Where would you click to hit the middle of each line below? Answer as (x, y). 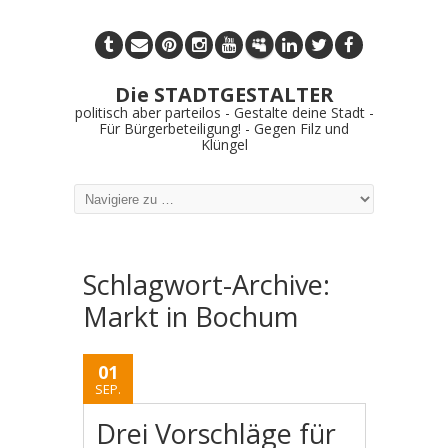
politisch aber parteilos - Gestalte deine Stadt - (224, 112)
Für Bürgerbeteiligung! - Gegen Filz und (224, 128)
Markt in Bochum (190, 316)
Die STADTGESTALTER (224, 94)
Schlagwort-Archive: (206, 284)
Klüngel (224, 144)
